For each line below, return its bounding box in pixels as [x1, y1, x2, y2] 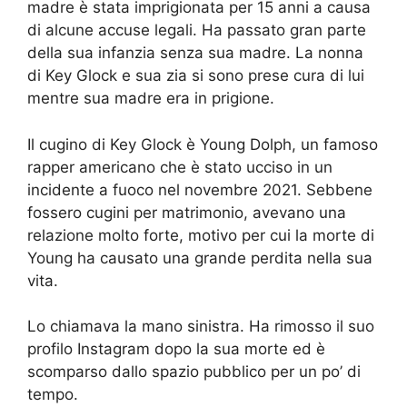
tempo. [27, 385, 78, 403]
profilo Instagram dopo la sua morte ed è [27, 340, 325, 358]
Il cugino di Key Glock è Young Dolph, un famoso [27, 134, 378, 154]
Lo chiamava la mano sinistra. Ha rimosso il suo [27, 317, 374, 335]
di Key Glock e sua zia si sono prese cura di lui [27, 66, 364, 84]
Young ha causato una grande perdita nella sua [27, 248, 372, 267]
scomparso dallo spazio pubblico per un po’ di [27, 362, 361, 381]
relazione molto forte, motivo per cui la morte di [27, 225, 374, 244]
